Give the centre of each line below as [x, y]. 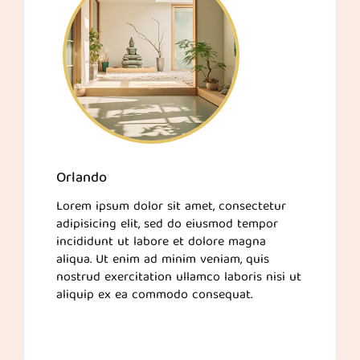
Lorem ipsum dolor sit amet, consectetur [171, 207]
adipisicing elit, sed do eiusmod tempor [167, 225]
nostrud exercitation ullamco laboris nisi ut [179, 278]
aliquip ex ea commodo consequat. [154, 296]
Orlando [82, 179]
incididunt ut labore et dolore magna [161, 243]
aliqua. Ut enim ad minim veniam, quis [163, 260]
